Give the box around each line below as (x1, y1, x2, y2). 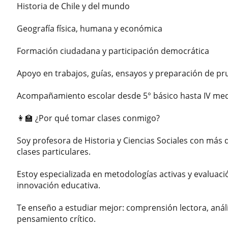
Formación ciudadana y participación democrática (17, 45, 210, 56)
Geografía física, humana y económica (17, 22, 163, 34)
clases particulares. (17, 146, 91, 157)
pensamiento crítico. (17, 213, 96, 224)
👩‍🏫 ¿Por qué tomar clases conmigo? (17, 112, 160, 124)
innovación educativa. (17, 179, 101, 191)
